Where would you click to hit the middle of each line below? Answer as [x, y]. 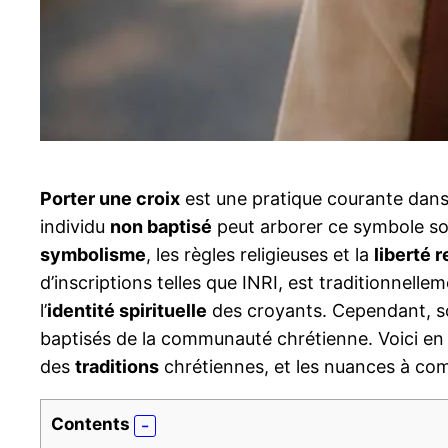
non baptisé [161, 227]
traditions [117, 367]
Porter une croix [110, 199]
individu [75, 227]
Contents [90, 424]
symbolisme [93, 255]
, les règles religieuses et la [260, 255]
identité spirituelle [127, 311]
